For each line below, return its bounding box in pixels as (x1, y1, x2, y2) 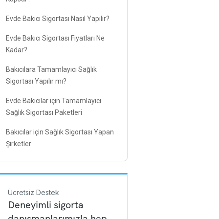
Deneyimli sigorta (8, 198, 84, 211)
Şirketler (6, 140, 31, 148)
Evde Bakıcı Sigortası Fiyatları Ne (6, 34, 105, 42)
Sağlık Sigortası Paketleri (6, 109, 82, 116)
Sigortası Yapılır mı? (6, 77, 66, 85)
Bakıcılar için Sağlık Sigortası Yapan (6, 128, 114, 136)
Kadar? (6, 46, 27, 54)
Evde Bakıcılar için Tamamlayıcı (6, 97, 101, 105)
